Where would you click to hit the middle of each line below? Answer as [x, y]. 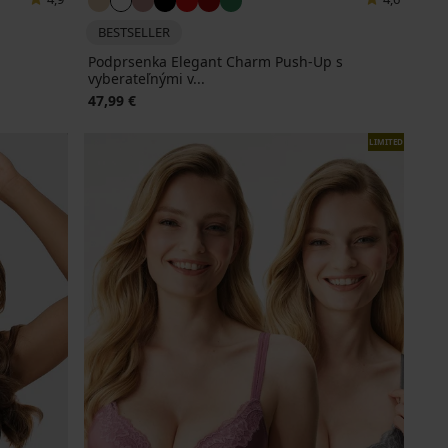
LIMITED [385, 142]
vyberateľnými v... [146, 79]
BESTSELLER [133, 32]
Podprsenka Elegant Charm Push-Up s [215, 62]
